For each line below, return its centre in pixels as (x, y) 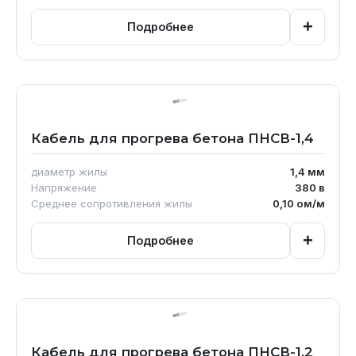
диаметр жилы (69, 171)
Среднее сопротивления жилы (112, 203)
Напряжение (64, 187)
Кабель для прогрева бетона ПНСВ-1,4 (172, 138)
